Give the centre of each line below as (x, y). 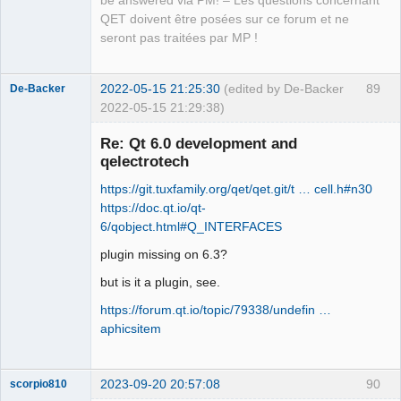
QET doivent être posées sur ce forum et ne (225, 19)
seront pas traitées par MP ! (179, 38)
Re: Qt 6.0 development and (199, 143)
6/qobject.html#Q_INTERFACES (191, 226)
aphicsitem (131, 329)
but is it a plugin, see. (160, 282)
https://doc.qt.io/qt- (153, 207)
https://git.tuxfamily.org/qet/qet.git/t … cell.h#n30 (236, 188)
